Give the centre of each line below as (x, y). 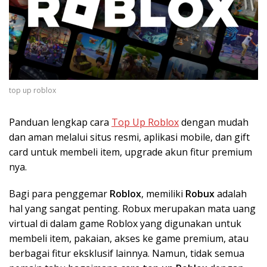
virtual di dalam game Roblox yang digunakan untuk (125, 223)
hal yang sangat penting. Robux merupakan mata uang (132, 208)
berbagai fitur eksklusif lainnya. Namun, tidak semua (127, 253)
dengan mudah (214, 122)
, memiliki (163, 193)
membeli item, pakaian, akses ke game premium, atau (129, 238)
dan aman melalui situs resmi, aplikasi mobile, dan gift (129, 137)
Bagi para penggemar (59, 193)
